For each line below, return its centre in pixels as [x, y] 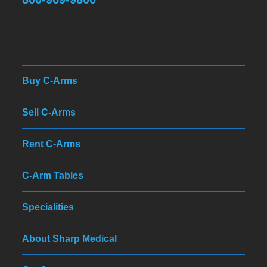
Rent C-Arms [52, 144]
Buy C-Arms [50, 80]
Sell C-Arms [49, 112]
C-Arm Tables [53, 175]
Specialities [48, 207]
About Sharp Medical [70, 238]
